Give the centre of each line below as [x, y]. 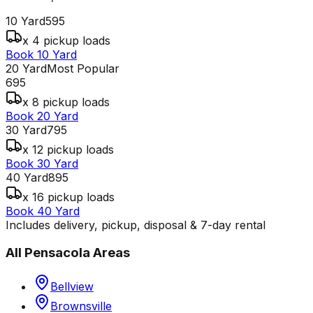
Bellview [72, 287]
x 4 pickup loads [66, 40]
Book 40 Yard [43, 211]
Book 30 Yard [42, 163]
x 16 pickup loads [68, 197]
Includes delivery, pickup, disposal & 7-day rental [136, 225]
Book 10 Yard [41, 54]
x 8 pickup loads [66, 102]
